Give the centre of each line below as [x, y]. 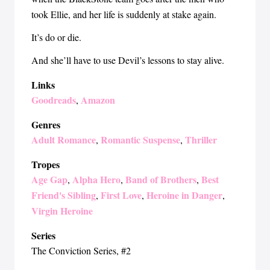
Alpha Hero [96, 179]
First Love [121, 195]
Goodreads [54, 100]
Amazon [98, 100]
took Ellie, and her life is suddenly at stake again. [124, 14]
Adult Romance [64, 140]
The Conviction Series [74, 250]
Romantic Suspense [140, 140]
